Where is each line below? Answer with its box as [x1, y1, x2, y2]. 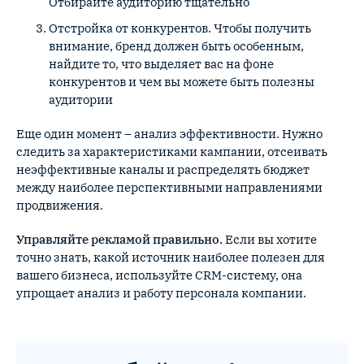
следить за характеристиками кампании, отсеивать [16, 144, 327, 159]
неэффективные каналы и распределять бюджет [16, 162, 310, 177]
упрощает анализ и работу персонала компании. [16, 285, 306, 301]
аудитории [49, 92, 113, 107]
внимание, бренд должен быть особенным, [49, 38, 304, 54]
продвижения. [16, 197, 103, 213]
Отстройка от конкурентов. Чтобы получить [49, 20, 311, 36]
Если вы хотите [223, 232, 317, 247]
